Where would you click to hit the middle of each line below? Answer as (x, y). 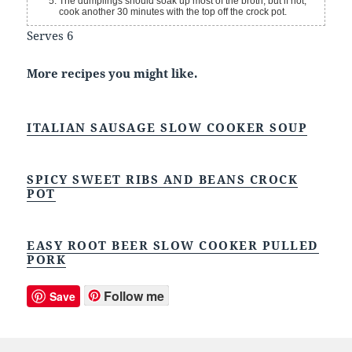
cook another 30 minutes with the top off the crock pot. (173, 11)
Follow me (134, 295)
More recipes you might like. (112, 73)
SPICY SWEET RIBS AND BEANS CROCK (163, 179)
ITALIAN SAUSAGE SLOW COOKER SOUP (167, 127)
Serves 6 (50, 35)
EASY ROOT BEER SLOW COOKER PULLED (173, 245)
